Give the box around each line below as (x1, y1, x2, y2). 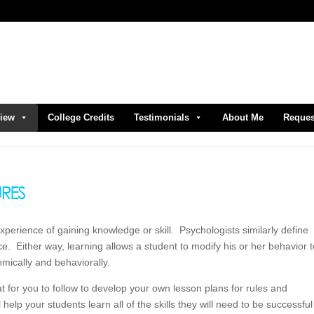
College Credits (48, 112, 114, 123)
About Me (222, 112, 264, 123)
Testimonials (134, 112, 189, 123)
